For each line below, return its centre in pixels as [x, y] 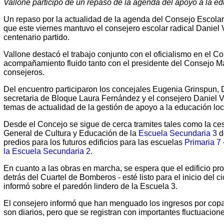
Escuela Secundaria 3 [178, 133]
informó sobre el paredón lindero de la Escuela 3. [90, 186]
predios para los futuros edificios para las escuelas [94, 142]
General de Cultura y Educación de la [71, 133]
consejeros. [24, 72]
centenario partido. [36, 37]
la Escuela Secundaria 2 [47, 151]
